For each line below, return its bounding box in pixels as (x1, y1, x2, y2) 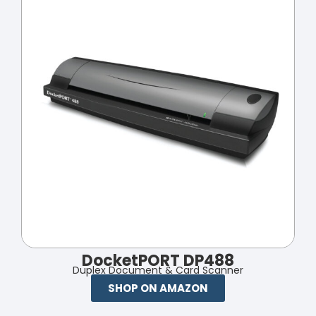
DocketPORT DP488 (82, 249, 234, 272)
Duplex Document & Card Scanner (73, 262, 243, 277)
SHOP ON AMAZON (108, 280, 208, 296)
